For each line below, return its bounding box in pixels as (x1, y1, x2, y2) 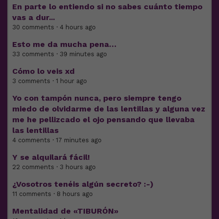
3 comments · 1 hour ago (12, 77, 87, 85)
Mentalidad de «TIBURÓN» (12, 206, 118, 216)
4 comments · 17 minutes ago (12, 136, 102, 144)
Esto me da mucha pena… (12, 40, 116, 49)
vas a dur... (12, 13, 55, 22)
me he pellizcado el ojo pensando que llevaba (12, 115, 195, 125)
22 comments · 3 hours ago (12, 163, 96, 171)
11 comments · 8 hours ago (12, 190, 93, 198)
